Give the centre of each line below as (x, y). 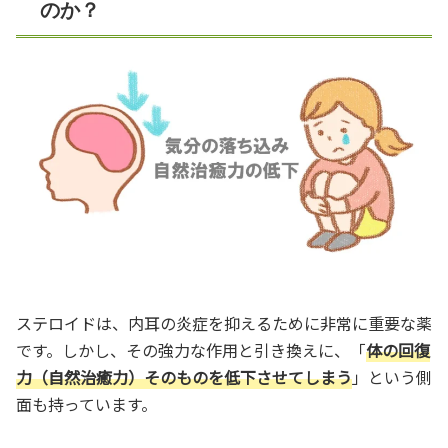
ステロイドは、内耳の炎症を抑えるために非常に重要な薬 (224, 322)
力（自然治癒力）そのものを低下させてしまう (184, 376)
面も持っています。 (86, 403)
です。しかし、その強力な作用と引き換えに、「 (191, 349)
